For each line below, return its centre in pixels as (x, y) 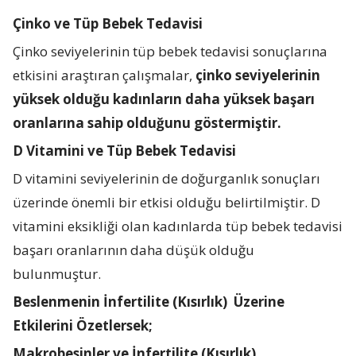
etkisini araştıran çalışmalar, (104, 75)
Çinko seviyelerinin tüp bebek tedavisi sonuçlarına (170, 51)
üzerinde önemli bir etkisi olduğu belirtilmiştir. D (167, 202)
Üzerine (259, 301)
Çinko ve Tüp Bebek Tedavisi (108, 23)
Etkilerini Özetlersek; (83, 325)
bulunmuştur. (57, 273)
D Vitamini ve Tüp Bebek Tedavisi (125, 150)
